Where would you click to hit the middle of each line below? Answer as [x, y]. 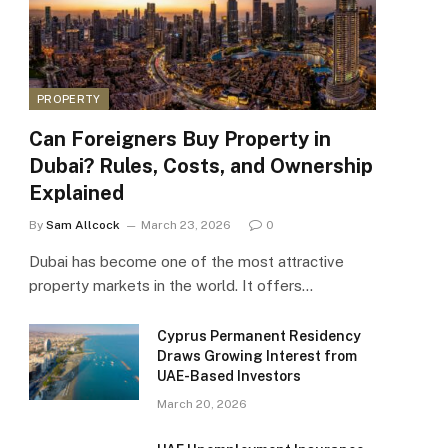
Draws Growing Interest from [257, 356]
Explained [76, 193]
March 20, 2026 [202, 404]
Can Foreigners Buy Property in [180, 139]
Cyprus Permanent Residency [259, 336]
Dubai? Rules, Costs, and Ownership [201, 166]
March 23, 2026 [186, 225]
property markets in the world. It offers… [171, 286]
